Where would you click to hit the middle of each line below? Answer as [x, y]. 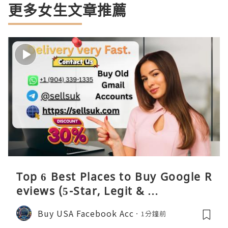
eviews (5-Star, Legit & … [88, 191]
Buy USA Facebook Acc [86, 213]
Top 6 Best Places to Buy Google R [114, 177]
